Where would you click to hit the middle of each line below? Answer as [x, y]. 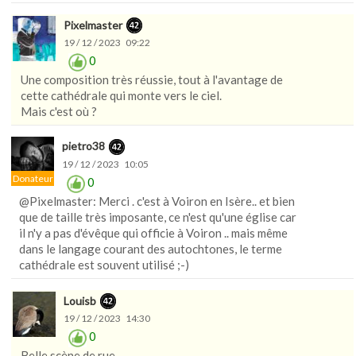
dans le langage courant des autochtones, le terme [151, 248]
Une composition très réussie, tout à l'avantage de [152, 80]
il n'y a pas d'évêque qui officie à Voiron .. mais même [153, 232]
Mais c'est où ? [59, 112]
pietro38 [83, 146]
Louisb [80, 300]
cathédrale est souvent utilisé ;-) [104, 264]
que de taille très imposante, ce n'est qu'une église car [158, 217]
